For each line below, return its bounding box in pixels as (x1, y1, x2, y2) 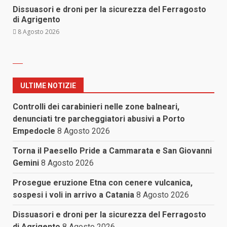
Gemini (13, 158, 39, 168)
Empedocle (13, 126, 55, 136)
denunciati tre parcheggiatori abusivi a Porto (13, 113, 185, 124)
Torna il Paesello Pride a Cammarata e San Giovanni (13, 145, 212, 156)
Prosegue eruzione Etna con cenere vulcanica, (13, 177, 193, 187)
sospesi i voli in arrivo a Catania (13, 190, 134, 200)
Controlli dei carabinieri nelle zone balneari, (13, 101, 179, 111)
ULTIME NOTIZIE (20, 81, 76, 90)
